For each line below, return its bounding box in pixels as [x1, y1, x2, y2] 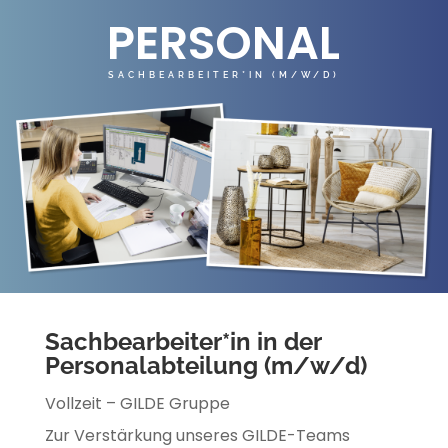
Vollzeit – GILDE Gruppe [44, 392, 230, 415]
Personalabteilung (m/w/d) [44, 351, 367, 380]
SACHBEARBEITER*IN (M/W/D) [107, 70, 340, 80]
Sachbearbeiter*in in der [44, 327, 321, 356]
